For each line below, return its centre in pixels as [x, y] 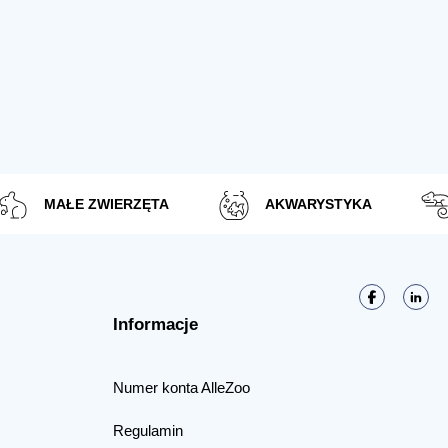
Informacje [155, 324]
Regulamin [147, 430]
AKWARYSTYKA [318, 203]
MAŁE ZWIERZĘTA [106, 203]
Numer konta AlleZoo [181, 387]
